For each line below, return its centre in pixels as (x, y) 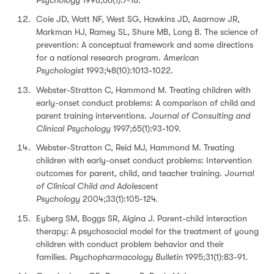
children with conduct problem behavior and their (130, 244)
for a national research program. (100, 57)
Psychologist (60, 70)
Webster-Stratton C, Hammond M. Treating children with (143, 90)
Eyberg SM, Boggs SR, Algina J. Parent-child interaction (142, 218)
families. (53, 257)
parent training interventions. (91, 115)
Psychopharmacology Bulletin (126, 257)
